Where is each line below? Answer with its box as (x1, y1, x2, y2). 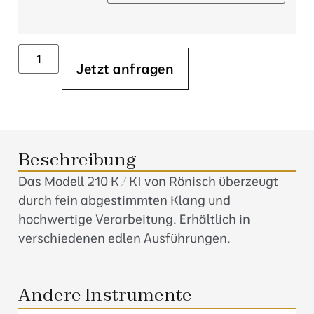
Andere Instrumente (18, 284, 192, 306)
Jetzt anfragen (76, 60, 175, 77)
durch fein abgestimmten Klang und (18, 191, 231, 208)
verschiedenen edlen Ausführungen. (18, 229, 231, 246)
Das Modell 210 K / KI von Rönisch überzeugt (18, 172, 278, 189)
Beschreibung (18, 148, 136, 170)
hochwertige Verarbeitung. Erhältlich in (18, 210, 250, 227)
